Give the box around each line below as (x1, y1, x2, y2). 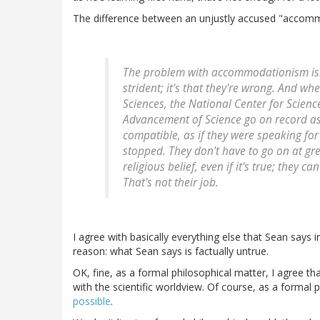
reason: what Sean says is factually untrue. (73, 244, 269, 259)
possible (73, 294, 111, 309)
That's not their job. (123, 175, 219, 191)
